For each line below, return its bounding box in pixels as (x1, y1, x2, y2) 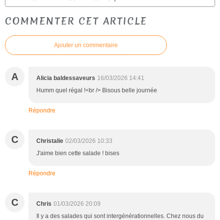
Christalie (36, 137, 63, 144)
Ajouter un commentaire (54, 41, 118, 49)
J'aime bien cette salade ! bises (36, 149, 119, 157)
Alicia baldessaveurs (36, 74, 95, 82)
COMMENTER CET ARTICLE (5, 14, 147, 27)
